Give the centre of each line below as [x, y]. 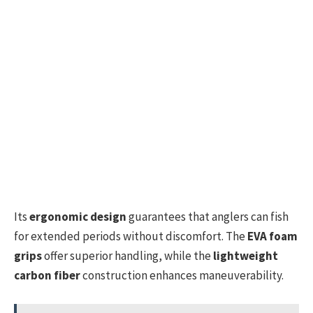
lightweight [246, 256]
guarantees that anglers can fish [208, 217]
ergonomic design [78, 217]
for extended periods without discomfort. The [131, 236]
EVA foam [272, 236]
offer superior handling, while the [128, 256]
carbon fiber [47, 276]
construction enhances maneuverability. [182, 276]
